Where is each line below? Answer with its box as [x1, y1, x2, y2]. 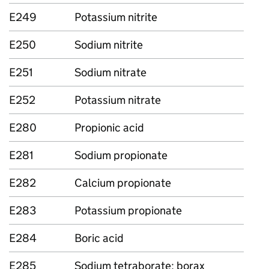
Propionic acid [74, 121, 144, 134]
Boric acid [74, 231, 124, 245]
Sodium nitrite [74, 38, 143, 52]
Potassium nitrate [74, 93, 161, 107]
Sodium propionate [74, 148, 168, 162]
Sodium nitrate [74, 65, 147, 79]
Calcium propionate [74, 176, 171, 190]
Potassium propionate [74, 204, 182, 217]
